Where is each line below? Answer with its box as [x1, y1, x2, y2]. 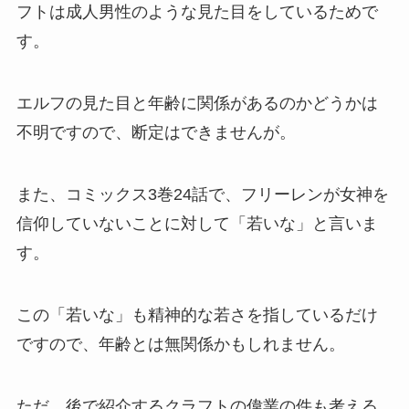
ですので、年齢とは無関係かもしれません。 [16, 334, 345, 353]
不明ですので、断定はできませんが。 [16, 123, 296, 142]
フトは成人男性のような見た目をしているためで [16, 3, 378, 22]
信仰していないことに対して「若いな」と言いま [16, 214, 378, 233]
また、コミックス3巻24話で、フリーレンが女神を [16, 184, 389, 204]
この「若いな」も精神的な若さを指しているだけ [16, 305, 378, 324]
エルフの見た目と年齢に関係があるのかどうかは [16, 94, 378, 113]
